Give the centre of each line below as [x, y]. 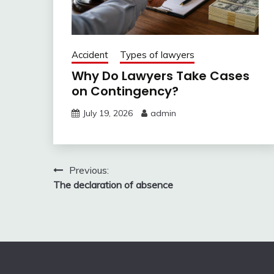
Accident [90, 54]
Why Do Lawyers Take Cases [161, 76]
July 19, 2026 [108, 113]
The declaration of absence [113, 184]
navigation [95, 194]
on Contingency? [125, 91]
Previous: [89, 170]
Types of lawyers [157, 54]
